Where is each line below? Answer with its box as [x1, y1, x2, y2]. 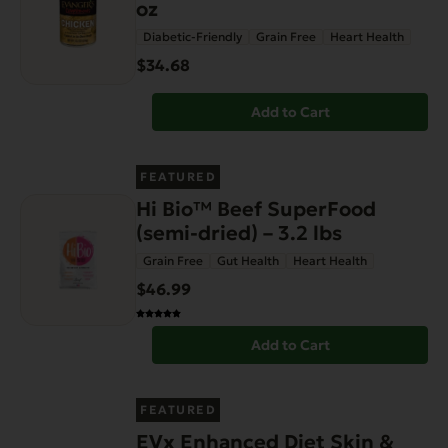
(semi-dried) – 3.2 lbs [136, 220, 342, 247]
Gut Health [217, 253, 279, 269]
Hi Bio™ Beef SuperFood [136, 196, 376, 223]
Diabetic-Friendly [143, 29, 242, 45]
